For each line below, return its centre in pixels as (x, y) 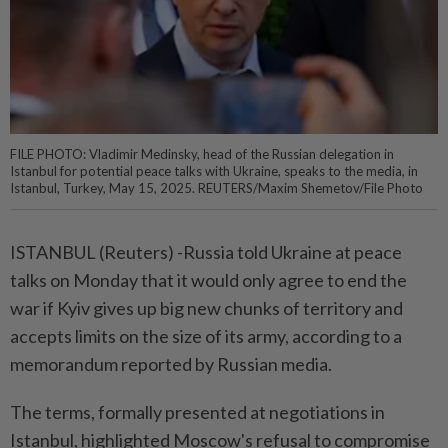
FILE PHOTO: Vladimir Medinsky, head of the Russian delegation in (202, 154)
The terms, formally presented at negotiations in (197, 412)
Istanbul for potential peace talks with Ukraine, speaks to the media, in (214, 171)
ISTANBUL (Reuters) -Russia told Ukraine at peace (206, 252)
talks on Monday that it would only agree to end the (208, 280)
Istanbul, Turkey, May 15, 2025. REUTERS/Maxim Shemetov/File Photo (216, 188)
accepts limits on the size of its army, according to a (206, 336)
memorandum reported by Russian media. (171, 364)
